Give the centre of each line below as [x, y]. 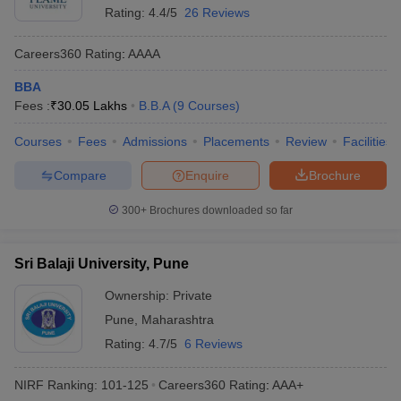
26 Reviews [217, 13]
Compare [80, 175]
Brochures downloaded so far [220, 210]
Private [192, 295]
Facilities [367, 141]
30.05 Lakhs [92, 106]
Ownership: [139, 295]
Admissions [155, 141]
